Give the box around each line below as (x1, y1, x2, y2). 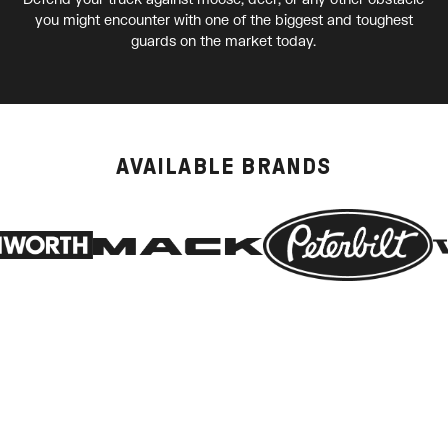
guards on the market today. (131, 31, 317, 49)
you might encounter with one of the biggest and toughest (34, 10, 413, 28)
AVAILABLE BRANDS (116, 152, 332, 179)
